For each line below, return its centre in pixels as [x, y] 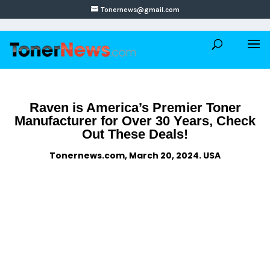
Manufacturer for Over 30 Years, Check [135, 121]
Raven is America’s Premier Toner [135, 108]
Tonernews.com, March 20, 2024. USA [135, 155]
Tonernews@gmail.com [140, 10]
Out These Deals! [135, 134]
